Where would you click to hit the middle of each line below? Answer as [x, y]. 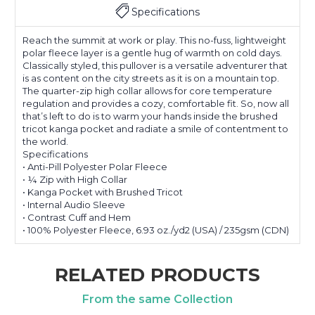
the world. [45, 141]
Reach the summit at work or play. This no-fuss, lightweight [154, 40]
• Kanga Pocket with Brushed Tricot [103, 192]
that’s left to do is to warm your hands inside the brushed [150, 116]
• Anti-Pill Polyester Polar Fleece [95, 166]
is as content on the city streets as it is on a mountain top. [151, 78]
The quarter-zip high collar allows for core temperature [147, 90]
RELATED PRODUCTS [157, 275]
